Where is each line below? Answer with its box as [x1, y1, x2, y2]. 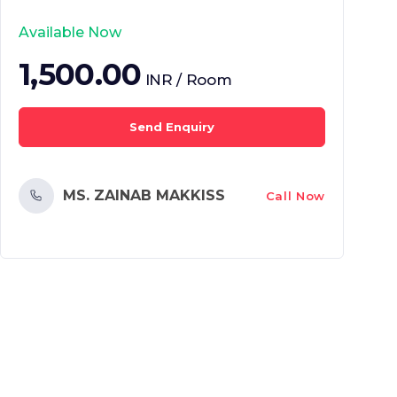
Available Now [19, 24, 121, 41]
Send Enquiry [129, 120, 214, 134]
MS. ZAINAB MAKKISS [63, 187, 225, 204]
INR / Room [144, 71, 232, 89]
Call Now [265, 188, 325, 203]
